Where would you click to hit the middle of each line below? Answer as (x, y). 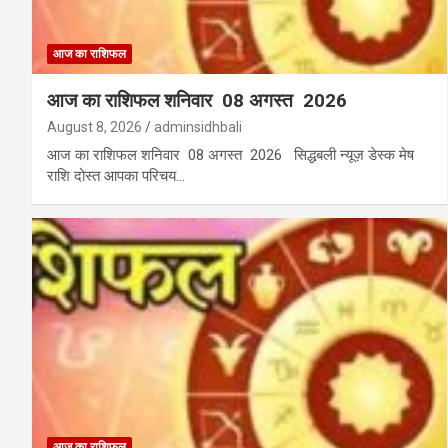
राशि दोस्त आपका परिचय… (116, 176)
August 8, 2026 (94, 127)
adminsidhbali (198, 127)
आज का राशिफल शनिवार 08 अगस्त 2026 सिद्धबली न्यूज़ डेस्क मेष (230, 155)
